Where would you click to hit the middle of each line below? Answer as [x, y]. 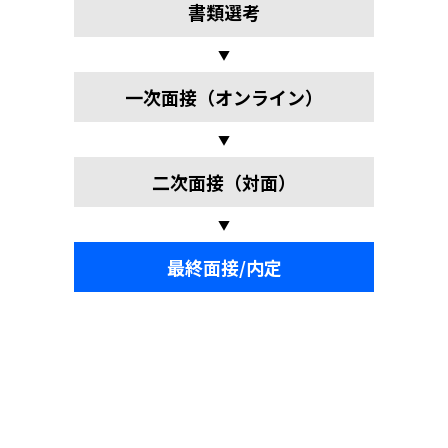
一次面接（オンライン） [224, 96]
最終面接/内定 [224, 266]
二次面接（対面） [224, 181]
